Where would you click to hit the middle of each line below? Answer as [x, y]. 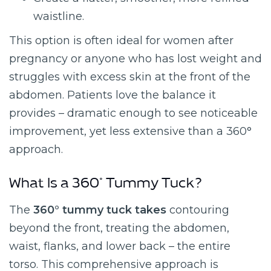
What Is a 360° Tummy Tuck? [105, 186]
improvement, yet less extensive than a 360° [130, 131]
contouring [198, 210]
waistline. [59, 16]
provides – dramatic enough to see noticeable [133, 113]
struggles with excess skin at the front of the [130, 77]
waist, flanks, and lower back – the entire [120, 246]
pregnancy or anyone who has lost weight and [135, 59]
